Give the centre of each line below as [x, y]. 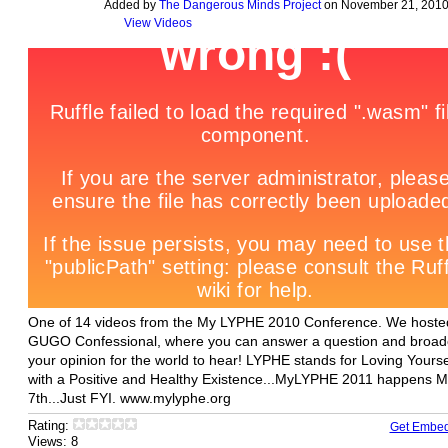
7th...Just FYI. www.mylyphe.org [129, 398]
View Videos [157, 22]
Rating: [50, 426]
